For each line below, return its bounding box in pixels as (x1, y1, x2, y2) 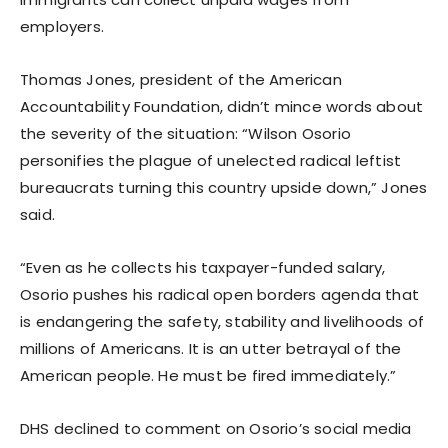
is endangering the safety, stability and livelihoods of (20, 310, 425, 332)
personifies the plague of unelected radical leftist (20, 149, 402, 171)
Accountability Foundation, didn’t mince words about (20, 95, 424, 117)
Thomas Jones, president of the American (20, 68, 342, 90)
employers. (20, 15, 104, 37)
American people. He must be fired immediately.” (20, 364, 397, 386)
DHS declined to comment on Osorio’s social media (20, 417, 412, 439)
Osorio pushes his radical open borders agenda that (20, 283, 420, 305)
